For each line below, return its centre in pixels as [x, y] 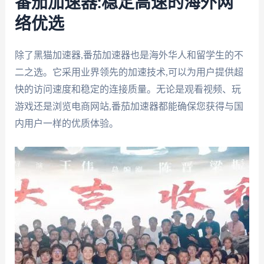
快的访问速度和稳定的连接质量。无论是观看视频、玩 [128, 89]
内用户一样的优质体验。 [66, 123]
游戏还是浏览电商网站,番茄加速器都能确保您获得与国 [129, 106]
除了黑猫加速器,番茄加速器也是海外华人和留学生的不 [129, 55]
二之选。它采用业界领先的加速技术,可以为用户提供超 [129, 72]
